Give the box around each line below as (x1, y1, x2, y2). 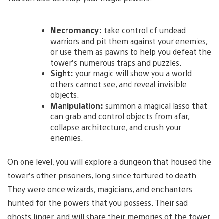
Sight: (50, 67, 73, 78)
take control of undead (102, 24, 186, 35)
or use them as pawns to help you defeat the (50, 46, 211, 57)
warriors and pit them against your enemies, (50, 35, 207, 46)
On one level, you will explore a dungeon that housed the (7, 156, 211, 167)
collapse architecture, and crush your (50, 121, 181, 132)
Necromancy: (50, 24, 102, 35)
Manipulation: (50, 100, 103, 110)
